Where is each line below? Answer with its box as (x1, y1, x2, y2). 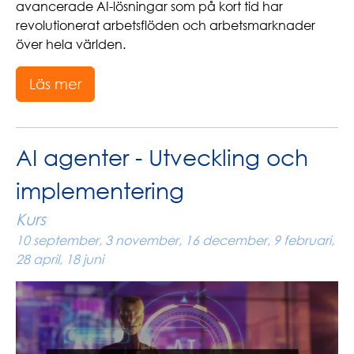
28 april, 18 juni (16, 251, 104, 267)
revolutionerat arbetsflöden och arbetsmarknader (16, 17, 315, 33)
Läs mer (29, 75, 81, 92)
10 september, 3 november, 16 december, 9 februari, (16, 232, 334, 248)
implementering (16, 177, 184, 204)
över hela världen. (16, 36, 126, 52)
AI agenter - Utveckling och (16, 144, 308, 171)
